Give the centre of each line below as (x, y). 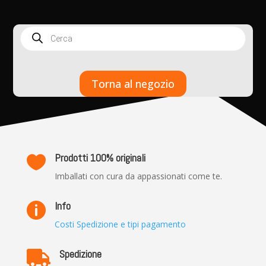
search (33, 38)
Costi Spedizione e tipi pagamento (120, 224)
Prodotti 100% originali (100, 158)
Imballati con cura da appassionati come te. (138, 176)
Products (38, 30)
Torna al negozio (133, 83)
